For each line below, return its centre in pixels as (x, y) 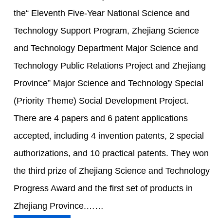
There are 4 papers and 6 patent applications (101, 118)
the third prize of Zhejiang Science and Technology (112, 171)
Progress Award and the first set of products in (103, 188)
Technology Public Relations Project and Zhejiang (110, 65)
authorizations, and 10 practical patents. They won (111, 153)
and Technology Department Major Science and (106, 48)
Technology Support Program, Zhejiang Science (107, 30)
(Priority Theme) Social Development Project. (101, 100)
